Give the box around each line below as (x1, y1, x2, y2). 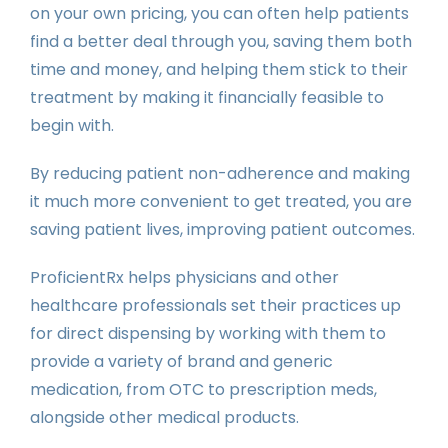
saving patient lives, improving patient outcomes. (30, 217, 415, 241)
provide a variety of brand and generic (30, 349, 333, 373)
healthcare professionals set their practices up (30, 293, 401, 317)
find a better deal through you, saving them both (30, 29, 412, 53)
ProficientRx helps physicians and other (30, 265, 339, 289)
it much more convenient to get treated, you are (30, 189, 412, 213)
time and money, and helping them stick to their (30, 57, 408, 81)
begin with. (30, 113, 114, 137)
